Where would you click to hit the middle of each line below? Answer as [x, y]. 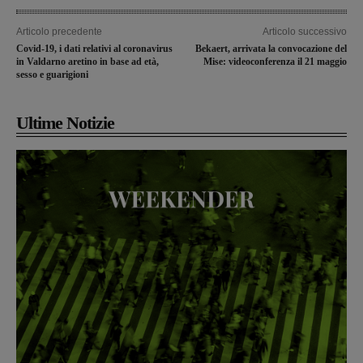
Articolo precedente [59, 32]
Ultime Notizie [65, 123]
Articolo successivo [304, 32]
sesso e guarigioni [52, 75]
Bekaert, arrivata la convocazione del [271, 49]
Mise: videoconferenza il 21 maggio [275, 62]
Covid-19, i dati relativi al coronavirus [94, 49]
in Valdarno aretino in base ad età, [88, 62]
